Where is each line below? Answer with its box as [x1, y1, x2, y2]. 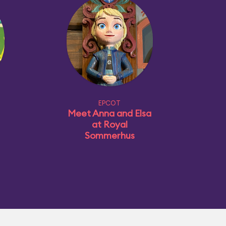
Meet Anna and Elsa [68, 107, 151, 119]
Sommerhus [84, 130, 135, 141]
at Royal [91, 119, 128, 130]
